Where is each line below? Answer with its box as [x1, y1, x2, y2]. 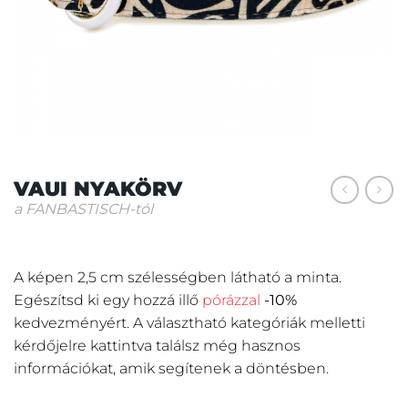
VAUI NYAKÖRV [14, 175, 182, 201]
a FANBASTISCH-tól [14, 199, 153, 218]
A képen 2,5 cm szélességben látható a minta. [14, 268, 342, 286]
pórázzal [202, 291, 260, 309]
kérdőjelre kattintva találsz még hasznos [14, 336, 301, 354]
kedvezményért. [14, 313, 129, 331]
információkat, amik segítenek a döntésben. [14, 359, 329, 377]
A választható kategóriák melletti [133, 313, 365, 331]
